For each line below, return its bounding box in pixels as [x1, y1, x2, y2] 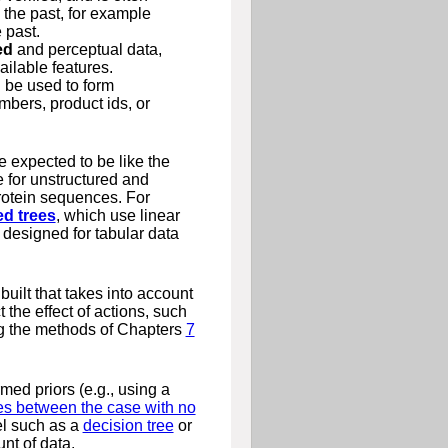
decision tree [82, 416, 174, 434]
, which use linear [55, 206, 180, 224]
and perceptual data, [12, 40, 162, 58]
